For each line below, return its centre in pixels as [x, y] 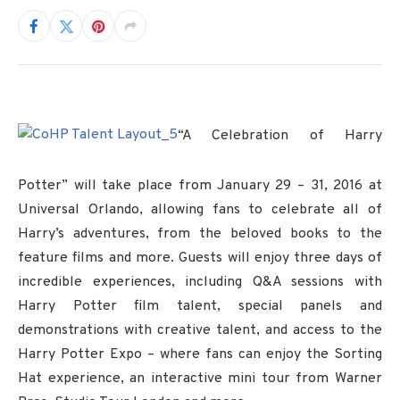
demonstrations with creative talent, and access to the [200, 330]
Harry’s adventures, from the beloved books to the [200, 234]
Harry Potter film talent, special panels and [200, 306]
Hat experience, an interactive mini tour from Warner [200, 379]
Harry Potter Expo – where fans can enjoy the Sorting [200, 354]
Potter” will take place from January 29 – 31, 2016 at [200, 186]
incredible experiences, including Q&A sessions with [200, 282]
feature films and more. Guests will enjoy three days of [200, 258]
